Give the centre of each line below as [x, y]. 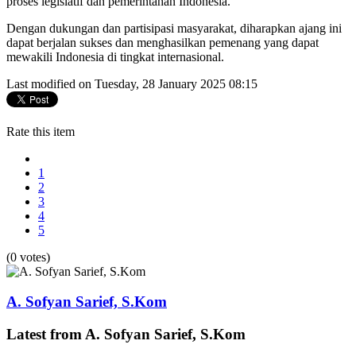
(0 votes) [28, 257]
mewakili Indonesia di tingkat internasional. [115, 56]
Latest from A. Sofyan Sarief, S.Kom [126, 334]
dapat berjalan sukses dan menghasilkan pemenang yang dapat [163, 42]
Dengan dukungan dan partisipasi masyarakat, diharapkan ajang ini [174, 28]
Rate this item [41, 131]
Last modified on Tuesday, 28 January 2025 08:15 [132, 83]
